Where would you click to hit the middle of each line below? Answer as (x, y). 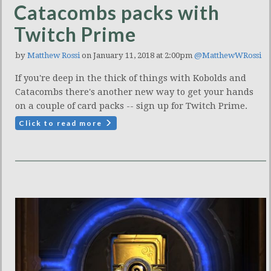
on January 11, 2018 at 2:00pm (137, 55)
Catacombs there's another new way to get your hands (134, 92)
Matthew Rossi (54, 55)
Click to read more (62, 123)
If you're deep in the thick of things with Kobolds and (131, 78)
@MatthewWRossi (228, 55)
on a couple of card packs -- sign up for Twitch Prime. (131, 106)
